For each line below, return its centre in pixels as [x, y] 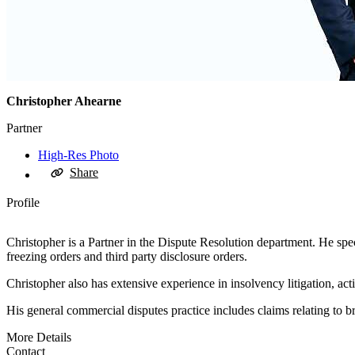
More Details [39, 338]
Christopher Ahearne [64, 101]
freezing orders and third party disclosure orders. [127, 257]
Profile [23, 203]
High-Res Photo [78, 155]
